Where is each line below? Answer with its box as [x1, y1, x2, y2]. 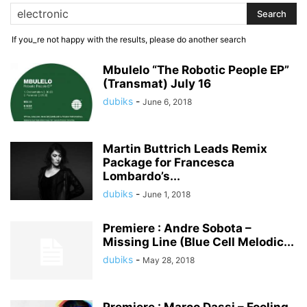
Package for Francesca [103, 156, 234, 169]
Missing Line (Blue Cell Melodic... [103, 235, 294, 249]
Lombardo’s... [103, 169, 180, 183]
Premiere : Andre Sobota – [103, 221, 251, 235]
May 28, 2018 [143, 255, 195, 265]
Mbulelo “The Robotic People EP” [103, 63, 289, 77]
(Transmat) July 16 [103, 77, 211, 90]
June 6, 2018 [143, 97, 192, 107]
